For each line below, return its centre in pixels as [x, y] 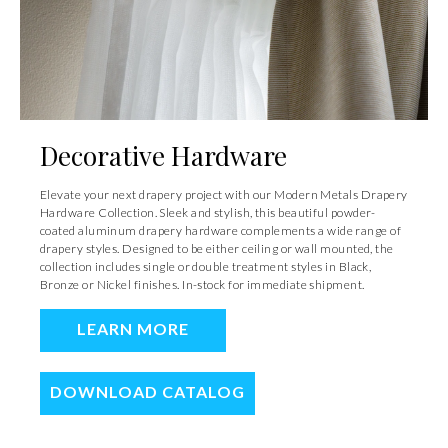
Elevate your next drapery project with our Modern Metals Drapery [224, 194]
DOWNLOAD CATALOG [147, 391]
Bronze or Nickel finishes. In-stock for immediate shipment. [202, 284]
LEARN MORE [133, 328]
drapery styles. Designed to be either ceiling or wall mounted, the [217, 248]
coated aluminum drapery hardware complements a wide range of [221, 230]
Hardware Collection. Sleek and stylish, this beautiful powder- [208, 212]
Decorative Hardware [163, 155]
